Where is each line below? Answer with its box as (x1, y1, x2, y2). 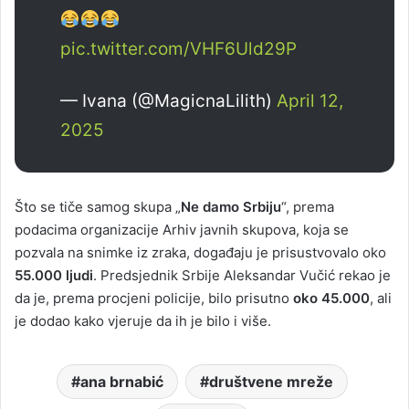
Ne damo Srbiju (181, 197, 281, 215)
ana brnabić (80, 372, 163, 391)
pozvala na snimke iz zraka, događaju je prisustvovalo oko (15, 243, 386, 261)
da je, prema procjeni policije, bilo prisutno (15, 288, 293, 307)
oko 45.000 (293, 288, 370, 307)
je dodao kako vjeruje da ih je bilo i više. (15, 311, 271, 330)
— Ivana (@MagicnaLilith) (60, 89, 277, 111)
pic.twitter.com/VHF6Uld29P (60, 37, 297, 59)
